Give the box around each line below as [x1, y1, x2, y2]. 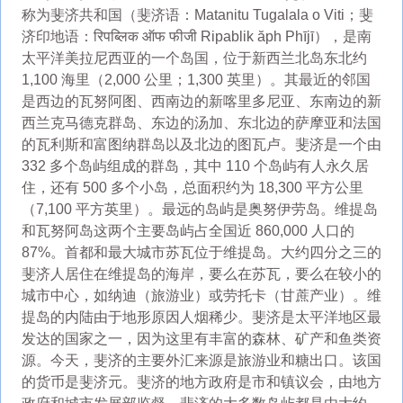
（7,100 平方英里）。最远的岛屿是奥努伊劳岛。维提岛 [21, 201, 378, 217]
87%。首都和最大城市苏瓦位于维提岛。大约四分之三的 [21, 244, 381, 260]
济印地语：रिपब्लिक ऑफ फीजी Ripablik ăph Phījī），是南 [21, 28, 372, 44]
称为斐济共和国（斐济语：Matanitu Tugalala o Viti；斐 [21, 6, 373, 22]
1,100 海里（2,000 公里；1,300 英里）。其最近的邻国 [21, 71, 371, 87]
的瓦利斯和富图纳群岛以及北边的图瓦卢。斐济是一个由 [21, 136, 381, 152]
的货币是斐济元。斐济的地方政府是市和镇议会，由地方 [21, 373, 381, 390]
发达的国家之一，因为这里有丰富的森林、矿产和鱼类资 [21, 330, 381, 346]
